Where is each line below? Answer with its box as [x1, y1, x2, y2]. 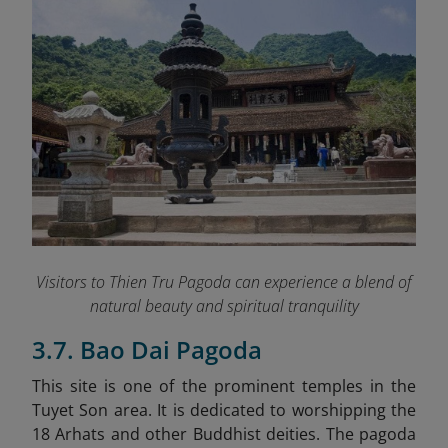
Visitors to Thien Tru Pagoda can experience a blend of [36, 271, 412, 294]
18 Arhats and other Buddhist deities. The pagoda [32, 423, 416, 446]
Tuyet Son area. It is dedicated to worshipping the [32, 399, 416, 422]
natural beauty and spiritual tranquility [89, 295, 359, 318]
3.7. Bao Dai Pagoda [32, 333, 262, 367]
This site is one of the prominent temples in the [32, 375, 416, 398]
